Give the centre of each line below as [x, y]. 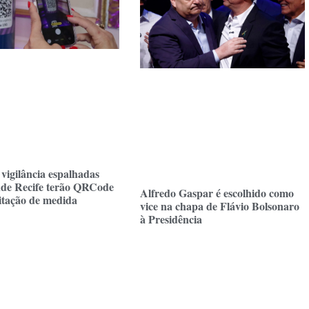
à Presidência [171, 219]
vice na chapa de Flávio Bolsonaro [219, 206]
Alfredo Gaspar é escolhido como [217, 193]
